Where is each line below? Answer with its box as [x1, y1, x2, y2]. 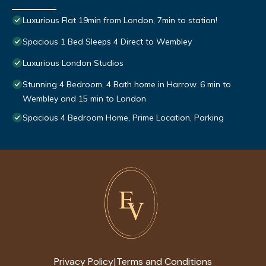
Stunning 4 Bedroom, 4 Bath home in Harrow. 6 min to [23, 79, 231, 90]
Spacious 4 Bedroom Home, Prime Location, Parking [23, 112, 224, 123]
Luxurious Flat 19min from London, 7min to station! [23, 15, 217, 26]
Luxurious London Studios [23, 58, 123, 69]
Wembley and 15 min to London [23, 93, 146, 104]
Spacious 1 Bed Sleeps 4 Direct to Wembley [23, 36, 192, 47]
